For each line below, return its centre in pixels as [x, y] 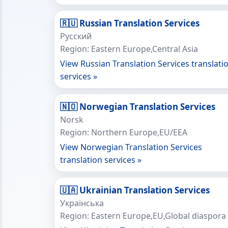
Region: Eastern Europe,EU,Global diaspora [143, 216]
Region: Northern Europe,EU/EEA [124, 132]
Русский [76, 36]
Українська [82, 203]
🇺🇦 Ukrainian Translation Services [135, 190]
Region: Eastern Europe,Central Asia [129, 49]
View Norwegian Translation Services [131, 147]
